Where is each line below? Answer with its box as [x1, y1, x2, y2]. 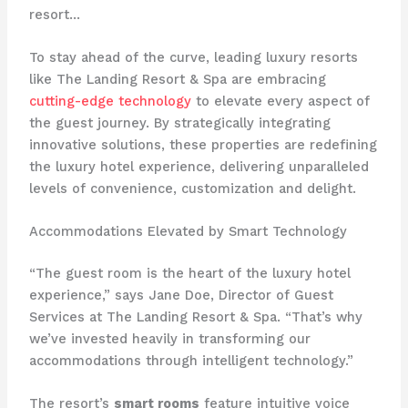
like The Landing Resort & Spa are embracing [28, 70, 326, 87]
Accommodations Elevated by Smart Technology [28, 223, 347, 240]
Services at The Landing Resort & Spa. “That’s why [28, 309, 362, 326]
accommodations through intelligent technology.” [28, 352, 353, 370]
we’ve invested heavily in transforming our [28, 331, 311, 348]
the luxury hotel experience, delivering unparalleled [28, 158, 369, 175]
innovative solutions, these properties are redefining [28, 136, 377, 153]
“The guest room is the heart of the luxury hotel [28, 265, 351, 282]
